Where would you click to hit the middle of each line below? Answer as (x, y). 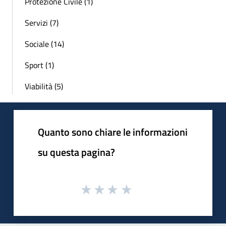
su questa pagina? (76, 152)
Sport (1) (39, 65)
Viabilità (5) (44, 86)
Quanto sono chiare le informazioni (113, 132)
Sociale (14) (44, 44)
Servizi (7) (42, 22)
